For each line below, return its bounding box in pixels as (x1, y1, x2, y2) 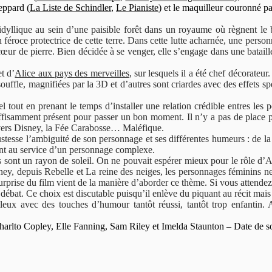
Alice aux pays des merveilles (15, 68, 129, 78)
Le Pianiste (116, 2, 158, 13)
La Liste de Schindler (30, 2, 111, 13)
